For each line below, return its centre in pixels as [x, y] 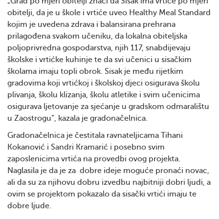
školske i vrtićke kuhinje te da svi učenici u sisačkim [99, 60]
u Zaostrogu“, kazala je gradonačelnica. [77, 118]
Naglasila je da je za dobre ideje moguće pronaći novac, [108, 171]
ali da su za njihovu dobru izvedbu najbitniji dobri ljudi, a [109, 182]
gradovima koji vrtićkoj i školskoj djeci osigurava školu [104, 83]
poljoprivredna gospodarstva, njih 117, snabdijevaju [99, 48]
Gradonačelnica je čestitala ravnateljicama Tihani [95, 135]
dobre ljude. [29, 206]
